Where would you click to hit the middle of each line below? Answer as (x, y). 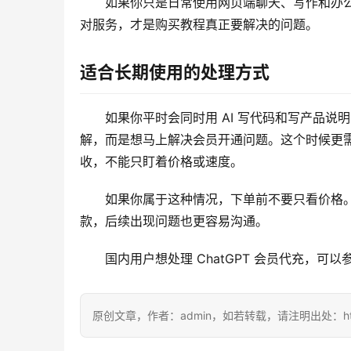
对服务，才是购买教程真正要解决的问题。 (199, 25)
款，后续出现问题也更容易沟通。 (174, 221)
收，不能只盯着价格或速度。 (161, 162)
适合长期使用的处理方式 (175, 72)
